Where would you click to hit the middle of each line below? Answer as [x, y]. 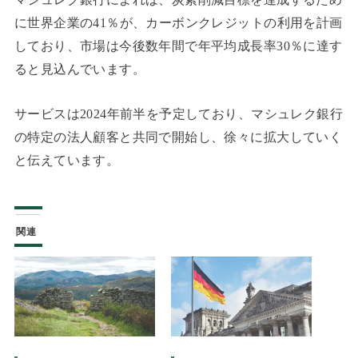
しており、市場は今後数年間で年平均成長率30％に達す [178, 46]
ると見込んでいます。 [80, 70]
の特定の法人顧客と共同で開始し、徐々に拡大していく [178, 137]
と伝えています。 [67, 160]
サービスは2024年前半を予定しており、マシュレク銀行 [179, 113]
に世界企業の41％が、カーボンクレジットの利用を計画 [178, 23]
